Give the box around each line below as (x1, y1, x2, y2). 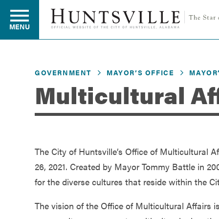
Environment (10, 182, 62, 195)
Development (10, 145, 64, 157)
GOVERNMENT (35, 67, 91, 77)
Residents (10, 71, 50, 83)
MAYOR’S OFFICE (107, 67, 175, 77)
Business (10, 108, 46, 120)
